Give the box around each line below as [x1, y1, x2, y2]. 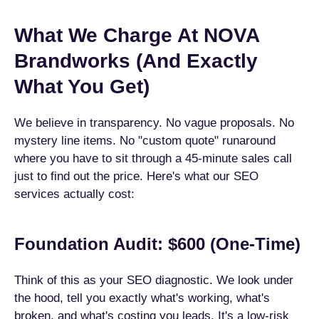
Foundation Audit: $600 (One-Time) [14, 234, 300, 253]
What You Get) [14, 75, 150, 98]
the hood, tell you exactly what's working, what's [14, 291, 270, 305]
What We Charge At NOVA [14, 24, 259, 46]
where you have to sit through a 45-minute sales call [14, 152, 292, 165]
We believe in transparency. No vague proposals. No [14, 116, 294, 130]
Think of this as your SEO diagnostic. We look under [14, 273, 293, 287]
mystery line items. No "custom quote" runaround [14, 134, 276, 147]
